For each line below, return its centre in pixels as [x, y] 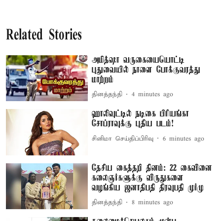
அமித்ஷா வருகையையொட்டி [138, 60]
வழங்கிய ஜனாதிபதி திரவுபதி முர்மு [148, 188]
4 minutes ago [153, 94]
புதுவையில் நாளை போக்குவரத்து [146, 70]
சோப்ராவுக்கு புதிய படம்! [133, 124]
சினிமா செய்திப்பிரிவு [123, 139]
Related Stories [44, 36]
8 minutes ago [153, 203]
